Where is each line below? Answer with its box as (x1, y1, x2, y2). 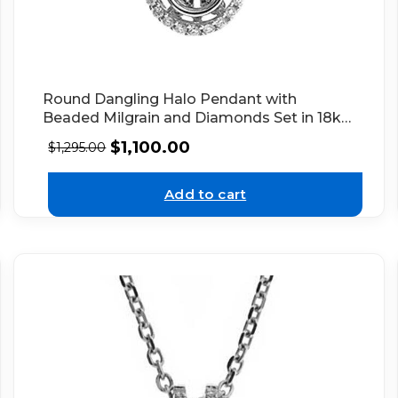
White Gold (43, 128, 124, 146)
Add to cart (163, 185, 247, 203)
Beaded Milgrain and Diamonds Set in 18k (43, 109, 342, 127)
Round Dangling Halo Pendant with (43, 91, 298, 108)
